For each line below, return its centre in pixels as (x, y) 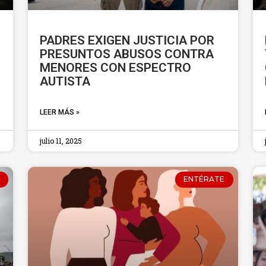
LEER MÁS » (60, 113)
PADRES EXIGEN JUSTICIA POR (127, 41)
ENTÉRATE (204, 179)
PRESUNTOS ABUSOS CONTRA (127, 54)
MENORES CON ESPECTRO (116, 68)
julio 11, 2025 (61, 141)
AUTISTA (65, 82)
